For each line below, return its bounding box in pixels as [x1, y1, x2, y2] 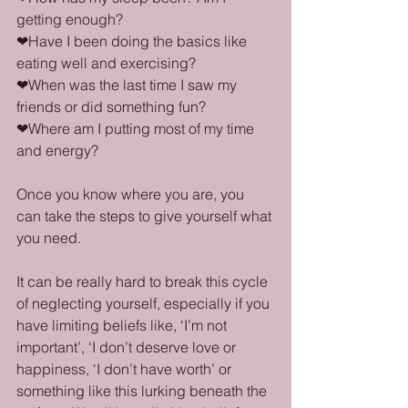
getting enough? [16, 10, 123, 28]
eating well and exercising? [16, 54, 196, 72]
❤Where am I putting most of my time [16, 119, 258, 138]
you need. [16, 229, 81, 247]
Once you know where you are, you [16, 185, 248, 203]
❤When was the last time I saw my [16, 76, 240, 94]
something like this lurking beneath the [16, 382, 270, 400]
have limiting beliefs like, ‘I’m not [16, 316, 230, 334]
